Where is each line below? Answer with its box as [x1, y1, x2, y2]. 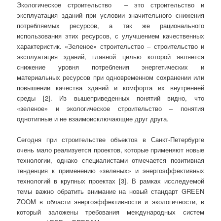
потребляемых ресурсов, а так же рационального [17, 20, 204, 30]
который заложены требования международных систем [17, 207, 204, 217]
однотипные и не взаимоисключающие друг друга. [17, 113, 169, 123]
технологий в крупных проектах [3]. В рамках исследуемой [17, 176, 204, 186]
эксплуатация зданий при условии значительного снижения [17, 10, 204, 20]
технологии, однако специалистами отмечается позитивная [17, 155, 204, 165]
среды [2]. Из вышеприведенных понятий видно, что [17, 93, 204, 103]
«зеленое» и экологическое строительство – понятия [17, 103, 204, 113]
